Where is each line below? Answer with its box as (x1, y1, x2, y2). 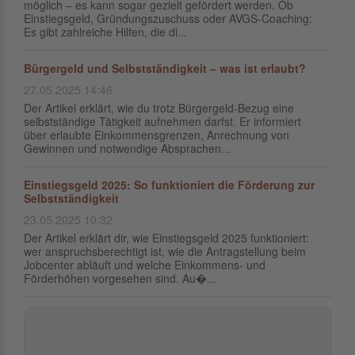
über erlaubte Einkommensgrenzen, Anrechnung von (24, 127, 289, 143)
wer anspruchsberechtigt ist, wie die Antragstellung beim (24, 243, 306, 259)
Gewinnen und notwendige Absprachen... (24, 140, 231, 156)
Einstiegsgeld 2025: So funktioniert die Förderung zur (24, 177, 315, 193)
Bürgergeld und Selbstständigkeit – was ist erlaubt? (24, 60, 306, 76)
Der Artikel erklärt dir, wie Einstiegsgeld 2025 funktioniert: (24, 230, 309, 246)
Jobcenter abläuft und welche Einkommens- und (24, 257, 265, 273)
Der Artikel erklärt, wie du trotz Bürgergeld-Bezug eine (24, 100, 294, 116)
